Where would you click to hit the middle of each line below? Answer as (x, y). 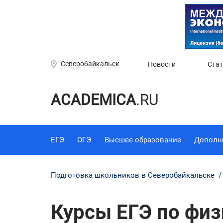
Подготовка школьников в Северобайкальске (134, 175)
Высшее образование (143, 140)
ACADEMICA (93, 100)
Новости (162, 64)
